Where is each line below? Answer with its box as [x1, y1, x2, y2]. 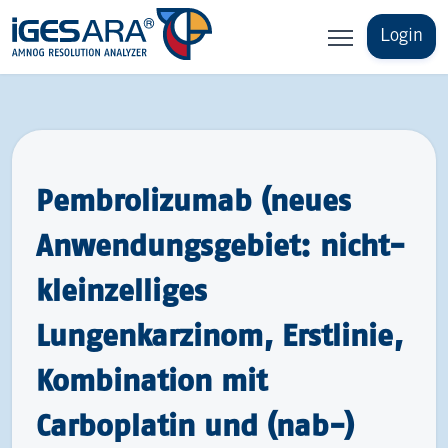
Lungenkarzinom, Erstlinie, [36, 318, 403, 352]
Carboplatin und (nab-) [36, 408, 354, 442]
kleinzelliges [36, 273, 207, 307]
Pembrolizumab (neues [36, 183, 351, 217]
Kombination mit [36, 363, 267, 397]
